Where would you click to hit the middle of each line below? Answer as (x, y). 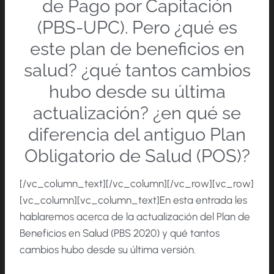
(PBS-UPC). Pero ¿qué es (137, 27)
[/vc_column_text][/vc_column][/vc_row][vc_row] (137, 184)
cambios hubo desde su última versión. (108, 250)
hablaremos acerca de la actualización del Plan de (135, 217)
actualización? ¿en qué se (137, 113)
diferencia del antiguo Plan (137, 134)
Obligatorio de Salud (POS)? (137, 156)
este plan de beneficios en (137, 49)
